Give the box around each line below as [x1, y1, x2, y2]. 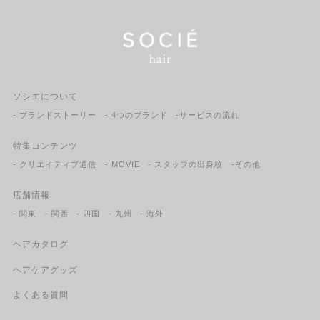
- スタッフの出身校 [148, 159, 224, 169]
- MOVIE [104, 159, 140, 169]
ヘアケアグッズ [12, 264, 78, 275]
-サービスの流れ [176, 110, 240, 119]
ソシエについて [12, 91, 78, 102]
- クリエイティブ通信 [12, 159, 96, 169]
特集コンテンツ [12, 141, 78, 151]
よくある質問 [12, 290, 69, 301]
